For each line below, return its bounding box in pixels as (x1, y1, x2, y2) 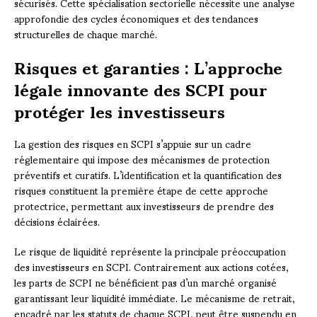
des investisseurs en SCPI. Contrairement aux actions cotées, (14, 251, 289, 281)
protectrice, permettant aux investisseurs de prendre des (14, 190, 274, 220)
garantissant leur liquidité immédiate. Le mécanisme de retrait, (14, 282, 295, 312)
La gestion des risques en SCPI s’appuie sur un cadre (14, 128, 251, 158)
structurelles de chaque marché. (14, 18, 157, 48)
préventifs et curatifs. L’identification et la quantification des (14, 159, 282, 189)
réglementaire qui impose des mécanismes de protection (14, 144, 270, 173)
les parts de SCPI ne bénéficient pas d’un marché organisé (14, 267, 277, 296)
